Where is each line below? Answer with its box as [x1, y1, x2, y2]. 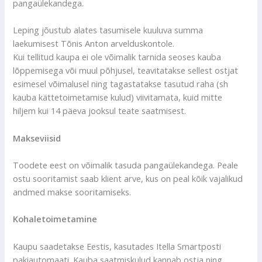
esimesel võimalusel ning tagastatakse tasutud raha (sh [13, 78, 229, 90]
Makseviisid [13, 132, 61, 144]
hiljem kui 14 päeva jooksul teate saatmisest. [13, 105, 187, 117]
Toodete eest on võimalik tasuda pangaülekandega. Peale [13, 158, 239, 171]
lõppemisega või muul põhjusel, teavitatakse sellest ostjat [13, 64, 239, 77]
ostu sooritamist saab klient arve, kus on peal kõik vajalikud [13, 172, 243, 184]
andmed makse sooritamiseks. [13, 185, 132, 198]
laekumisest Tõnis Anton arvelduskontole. [13, 37, 175, 50]
